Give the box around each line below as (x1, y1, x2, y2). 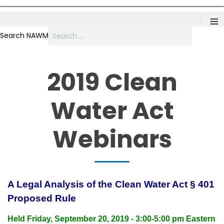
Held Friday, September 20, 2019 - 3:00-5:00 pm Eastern (7, 214, 215, 223)
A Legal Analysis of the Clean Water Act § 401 (7, 179, 214, 189)
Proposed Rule (7, 193, 76, 203)
